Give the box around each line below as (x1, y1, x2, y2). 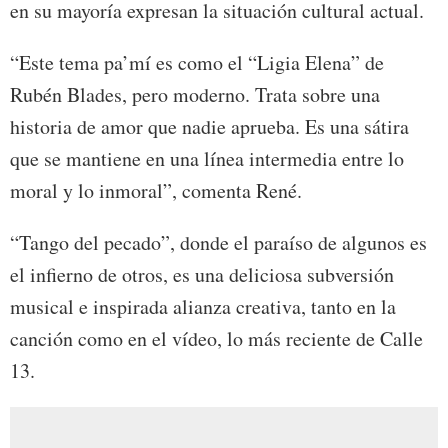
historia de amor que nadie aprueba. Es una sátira (10, 113, 409, 141)
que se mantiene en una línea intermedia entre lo (10, 145, 404, 173)
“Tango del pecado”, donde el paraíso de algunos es (10, 229, 427, 257)
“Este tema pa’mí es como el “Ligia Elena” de (10, 49, 384, 77)
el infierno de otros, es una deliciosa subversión (10, 261, 394, 289)
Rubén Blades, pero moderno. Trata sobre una (10, 81, 380, 109)
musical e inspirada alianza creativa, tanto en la (10, 293, 396, 321)
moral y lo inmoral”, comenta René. (10, 177, 302, 205)
